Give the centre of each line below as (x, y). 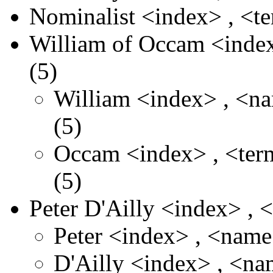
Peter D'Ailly (92, 208)
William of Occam (117, 43)
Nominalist (82, 16)
